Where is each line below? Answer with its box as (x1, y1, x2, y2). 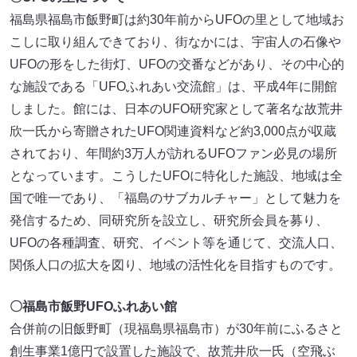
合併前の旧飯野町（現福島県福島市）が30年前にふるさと (10, 322, 343, 336)
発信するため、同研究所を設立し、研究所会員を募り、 (10, 214, 328, 228)
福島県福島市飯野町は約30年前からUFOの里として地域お (10, 13, 344, 27)
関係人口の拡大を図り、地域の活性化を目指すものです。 (10, 258, 341, 273)
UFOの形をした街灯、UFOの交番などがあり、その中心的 (10, 57, 344, 72)
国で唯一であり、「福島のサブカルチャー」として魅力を (10, 191, 341, 206)
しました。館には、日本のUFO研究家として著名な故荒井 (10, 102, 343, 116)
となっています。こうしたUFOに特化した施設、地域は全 (10, 169, 343, 183)
